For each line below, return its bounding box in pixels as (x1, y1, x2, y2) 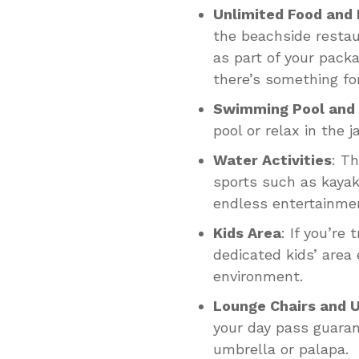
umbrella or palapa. (213, 340, 349, 357)
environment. (213, 267, 303, 284)
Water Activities (213, 151, 332, 168)
